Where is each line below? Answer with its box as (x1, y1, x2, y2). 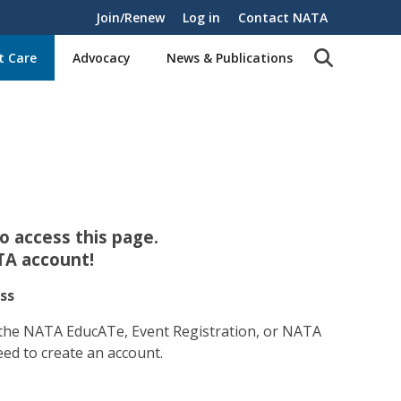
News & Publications (166, 49, 293, 66)
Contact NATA (238, 9, 328, 26)
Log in (183, 9, 220, 26)
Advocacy (73, 49, 131, 66)
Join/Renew (96, 9, 165, 26)
